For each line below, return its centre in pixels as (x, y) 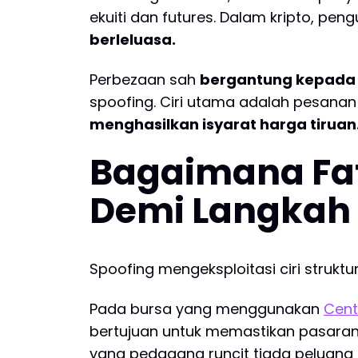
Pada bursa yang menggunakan (207, 308)
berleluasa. (133, 40)
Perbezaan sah (145, 79)
